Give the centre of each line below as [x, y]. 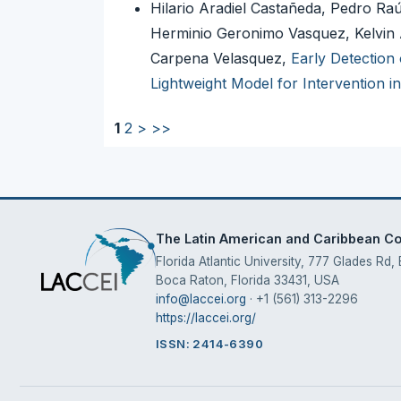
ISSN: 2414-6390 [209, 344]
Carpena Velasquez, [221, 59]
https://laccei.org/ [206, 318]
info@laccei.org [201, 299]
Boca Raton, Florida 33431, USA [248, 281]
